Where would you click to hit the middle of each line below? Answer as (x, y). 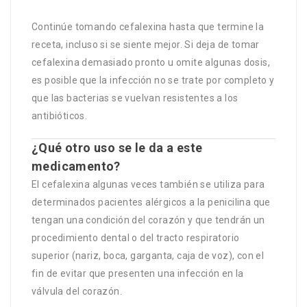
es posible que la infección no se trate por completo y (153, 80)
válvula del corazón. (77, 291)
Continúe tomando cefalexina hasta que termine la (148, 26)
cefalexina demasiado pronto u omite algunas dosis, (151, 62)
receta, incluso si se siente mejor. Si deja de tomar (146, 44)
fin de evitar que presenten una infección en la (138, 273)
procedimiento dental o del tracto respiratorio (136, 237)
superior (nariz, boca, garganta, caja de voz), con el (148, 255)
